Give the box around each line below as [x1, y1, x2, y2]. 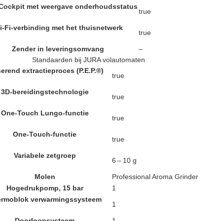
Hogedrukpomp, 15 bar [6, 184, 83, 192]
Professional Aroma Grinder [112, 172, 198, 181]
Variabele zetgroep [13, 151, 76, 159]
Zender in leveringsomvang [12, 44, 104, 53]
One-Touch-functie [13, 130, 76, 138]
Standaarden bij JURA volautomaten [32, 55, 145, 64]
